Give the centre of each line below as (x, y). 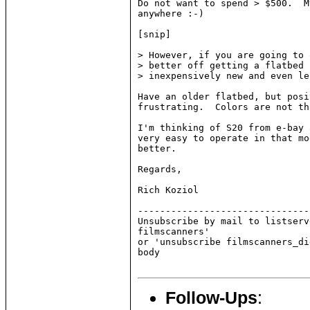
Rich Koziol (168, 190)
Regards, (160, 170)
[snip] (154, 35)
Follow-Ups (211, 298)
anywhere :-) (171, 14)
